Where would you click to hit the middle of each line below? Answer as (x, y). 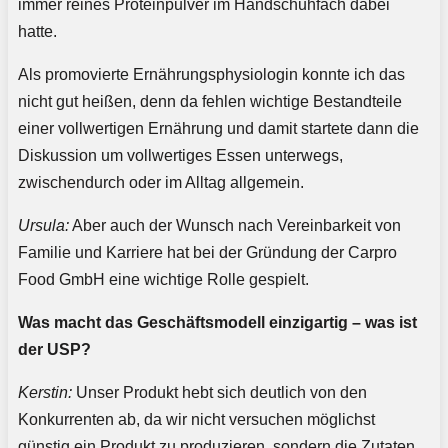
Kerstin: (45, 393)
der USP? (54, 350)
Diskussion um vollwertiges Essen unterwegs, (180, 156)
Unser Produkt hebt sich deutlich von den (219, 393)
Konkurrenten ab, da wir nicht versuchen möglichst (196, 420)
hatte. (37, 32)
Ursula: (43, 226)
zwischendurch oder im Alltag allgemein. (161, 183)
